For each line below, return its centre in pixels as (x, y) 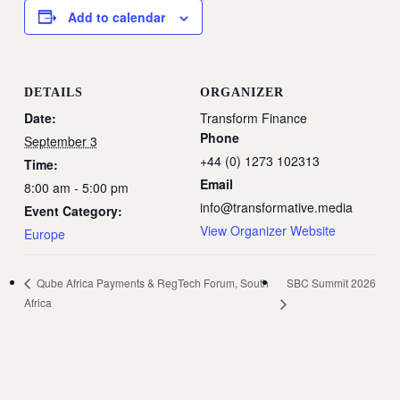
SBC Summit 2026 (332, 282)
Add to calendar (116, 17)
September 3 (60, 141)
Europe (44, 233)
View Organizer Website (268, 230)
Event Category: (73, 210)
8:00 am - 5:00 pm (76, 187)
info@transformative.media (276, 207)
